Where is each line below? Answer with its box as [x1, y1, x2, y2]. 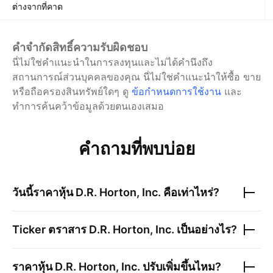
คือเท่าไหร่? [161, 186, 219, 199]
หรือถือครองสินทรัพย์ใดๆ [12, 85, 119, 98]
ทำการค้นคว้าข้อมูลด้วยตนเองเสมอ [12, 100, 164, 113]
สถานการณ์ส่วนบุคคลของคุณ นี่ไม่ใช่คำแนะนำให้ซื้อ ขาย [12, 71, 261, 83]
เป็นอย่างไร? [174, 223, 237, 236]
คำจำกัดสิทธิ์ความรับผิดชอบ [12, 41, 147, 54]
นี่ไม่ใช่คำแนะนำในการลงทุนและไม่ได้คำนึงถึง [12, 56, 213, 69]
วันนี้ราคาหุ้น [12, 186, 76, 199]
